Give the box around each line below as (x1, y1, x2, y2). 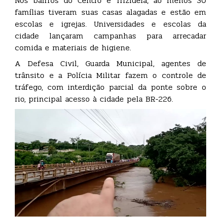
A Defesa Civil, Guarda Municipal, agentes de (15, 57, 206, 70)
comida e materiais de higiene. (15, 41, 131, 54)
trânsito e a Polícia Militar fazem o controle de (15, 69, 206, 81)
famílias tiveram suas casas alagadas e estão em (15, 6, 206, 18)
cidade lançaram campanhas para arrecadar (15, 30, 206, 42)
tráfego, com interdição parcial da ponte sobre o (15, 81, 206, 93)
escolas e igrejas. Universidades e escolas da (15, 18, 206, 30)
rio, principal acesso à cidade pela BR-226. (15, 93, 173, 105)
